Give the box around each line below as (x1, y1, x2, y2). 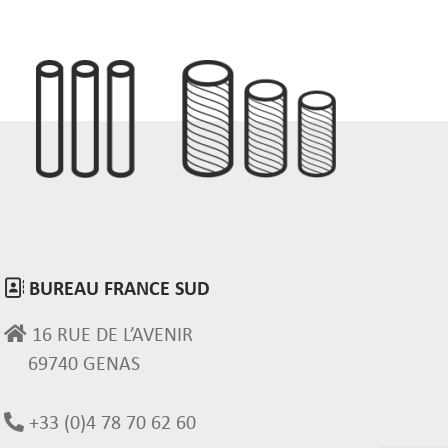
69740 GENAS (28, 355, 140, 375)
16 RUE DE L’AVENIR (27, 326, 193, 346)
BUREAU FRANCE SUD (24, 280, 210, 300)
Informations (4, 229, 143, 256)
